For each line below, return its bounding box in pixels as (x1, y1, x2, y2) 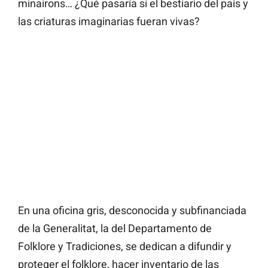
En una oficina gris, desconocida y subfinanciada (18, 204, 246, 217)
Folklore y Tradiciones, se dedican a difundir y (18, 240, 232, 253)
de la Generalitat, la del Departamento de (18, 222, 212, 235)
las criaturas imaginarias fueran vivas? (18, 15, 200, 28)
